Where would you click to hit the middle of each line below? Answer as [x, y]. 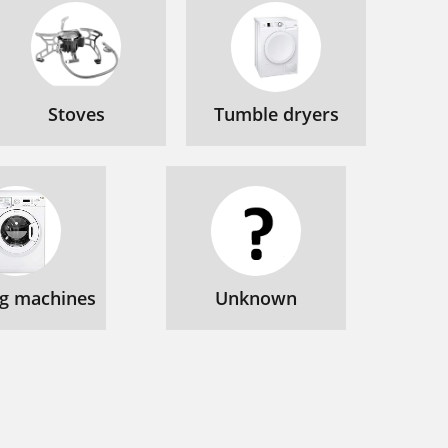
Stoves [76, 114]
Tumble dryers [276, 114]
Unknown [256, 298]
